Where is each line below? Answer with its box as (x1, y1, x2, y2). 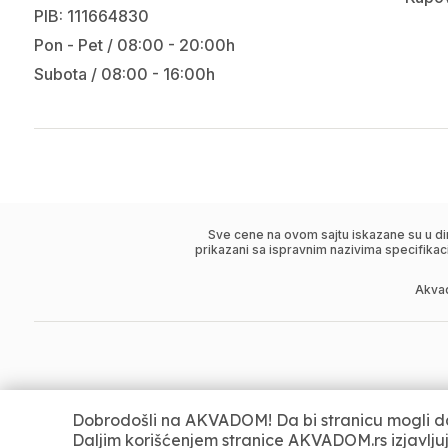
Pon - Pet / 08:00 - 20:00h (33, 35, 235, 55)
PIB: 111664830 (33, 6, 149, 26)
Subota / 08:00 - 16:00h (33, 64, 215, 84)
